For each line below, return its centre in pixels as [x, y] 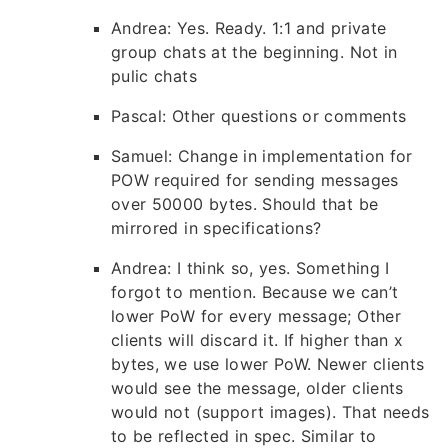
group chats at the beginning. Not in [254, 52]
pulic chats [154, 76]
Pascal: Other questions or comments [259, 116]
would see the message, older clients [257, 388]
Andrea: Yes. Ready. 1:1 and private [249, 28]
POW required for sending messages [255, 180]
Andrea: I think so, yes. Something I [250, 268]
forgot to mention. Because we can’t [255, 292]
